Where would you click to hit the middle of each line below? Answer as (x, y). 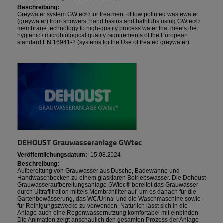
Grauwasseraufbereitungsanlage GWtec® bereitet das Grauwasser (108, 184)
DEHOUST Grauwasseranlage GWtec (80, 142)
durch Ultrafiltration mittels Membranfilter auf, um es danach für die (107, 191)
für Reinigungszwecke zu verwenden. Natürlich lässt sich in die (103, 205)
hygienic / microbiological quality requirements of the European (103, 36)
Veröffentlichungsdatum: (52, 155)
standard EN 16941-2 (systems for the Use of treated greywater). (104, 43)
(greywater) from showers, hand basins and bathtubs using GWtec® (109, 22)
